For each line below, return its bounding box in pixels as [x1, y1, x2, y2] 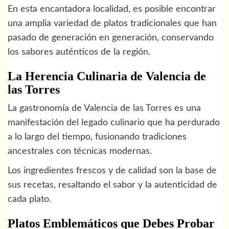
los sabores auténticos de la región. [8, 47, 150, 57]
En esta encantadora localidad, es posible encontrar [8, 4, 216, 14]
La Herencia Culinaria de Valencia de [8, 69, 206, 83]
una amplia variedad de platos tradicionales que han [8, 18, 217, 28]
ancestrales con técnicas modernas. [8, 146, 152, 156]
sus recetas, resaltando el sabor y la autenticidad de [8, 180, 217, 190]
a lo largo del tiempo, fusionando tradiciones [8, 132, 187, 142]
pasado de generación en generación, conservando [8, 33, 214, 42]
